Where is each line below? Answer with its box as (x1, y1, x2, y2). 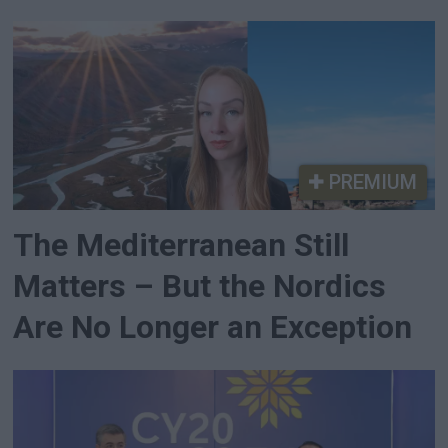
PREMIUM (323, 170, 417, 195)
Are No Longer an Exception (13, 308, 413, 346)
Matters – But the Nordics (13, 267, 387, 305)
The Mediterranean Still (13, 226, 350, 264)
